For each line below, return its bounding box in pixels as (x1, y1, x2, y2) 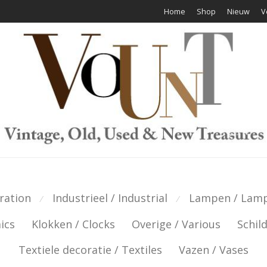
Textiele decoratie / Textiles (18, 243, 162, 257)
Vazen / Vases (179, 243, 249, 257)
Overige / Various (132, 217, 221, 231)
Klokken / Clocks (32, 217, 115, 231)
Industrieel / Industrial (52, 191, 167, 205)
